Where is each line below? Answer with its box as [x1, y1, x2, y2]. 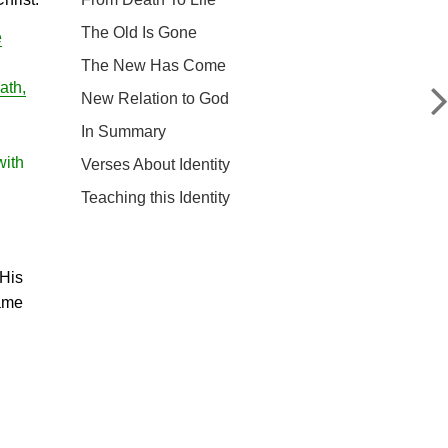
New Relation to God [81, 90, 229, 107]
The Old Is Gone [81, 24, 197, 41]
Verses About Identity [81, 156, 230, 173]
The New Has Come [81, 57, 226, 74]
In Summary [81, 123, 166, 140]
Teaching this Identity [81, 189, 230, 206]
